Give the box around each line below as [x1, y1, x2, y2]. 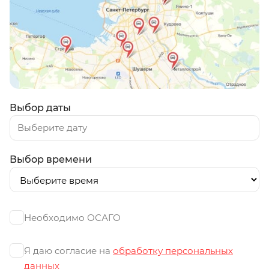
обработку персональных [113, 244, 233, 256]
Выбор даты [10, 101, 71, 113]
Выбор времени [10, 153, 92, 165]
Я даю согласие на [24, 244, 113, 256]
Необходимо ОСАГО [24, 211, 121, 223]
